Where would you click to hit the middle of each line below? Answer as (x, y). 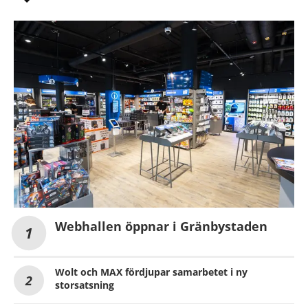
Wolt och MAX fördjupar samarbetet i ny (151, 272)
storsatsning (85, 285)
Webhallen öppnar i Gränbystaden (161, 226)
